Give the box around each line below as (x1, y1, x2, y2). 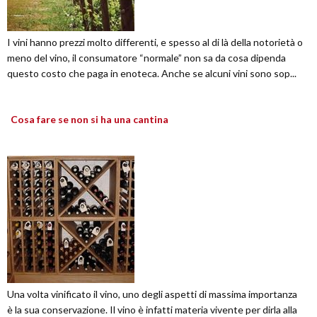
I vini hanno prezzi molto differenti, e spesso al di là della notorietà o (7, 36, 303, 49)
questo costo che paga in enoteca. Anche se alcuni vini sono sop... (7, 67, 296, 80)
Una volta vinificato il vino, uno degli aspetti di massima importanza (7, 288, 297, 301)
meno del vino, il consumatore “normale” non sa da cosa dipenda (7, 52, 286, 64)
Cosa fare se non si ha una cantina (11, 113, 168, 126)
